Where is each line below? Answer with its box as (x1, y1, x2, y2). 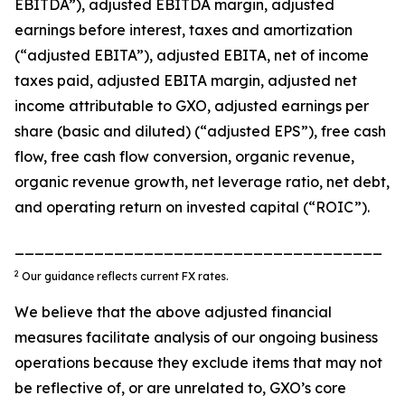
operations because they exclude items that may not (14, 353, 382, 372)
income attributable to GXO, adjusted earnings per (14, 97, 369, 115)
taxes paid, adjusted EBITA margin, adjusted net (14, 71, 357, 89)
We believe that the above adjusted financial (14, 303, 332, 321)
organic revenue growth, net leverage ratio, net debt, (14, 173, 390, 191)
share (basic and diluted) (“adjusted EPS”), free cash (14, 122, 386, 140)
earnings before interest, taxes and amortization (14, 21, 353, 39)
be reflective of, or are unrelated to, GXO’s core (14, 379, 346, 397)
